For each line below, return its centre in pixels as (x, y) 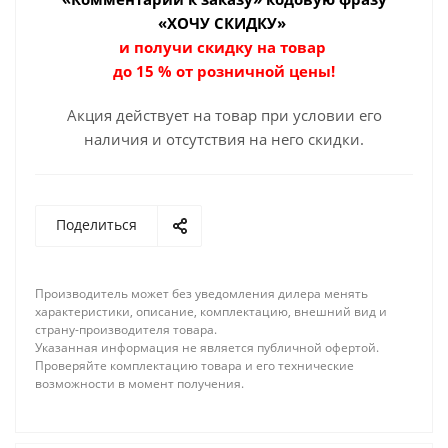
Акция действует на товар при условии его (224, 115)
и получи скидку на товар (224, 47)
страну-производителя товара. (126, 329)
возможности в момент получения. (139, 383)
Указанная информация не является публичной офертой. (207, 347)
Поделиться (96, 224)
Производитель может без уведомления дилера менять (201, 293)
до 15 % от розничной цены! (224, 71)
